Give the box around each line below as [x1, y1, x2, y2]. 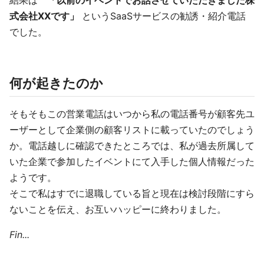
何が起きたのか [9, 75, 103, 91]
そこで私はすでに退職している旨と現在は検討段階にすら [9, 187, 255, 200]
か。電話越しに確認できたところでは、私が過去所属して [9, 140, 255, 152]
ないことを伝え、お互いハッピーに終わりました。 [9, 203, 226, 216]
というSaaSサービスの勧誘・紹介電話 [79, 10, 246, 22]
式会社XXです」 [9, 10, 79, 22]
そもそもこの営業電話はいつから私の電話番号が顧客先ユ [9, 108, 255, 120]
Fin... [9, 229, 29, 241]
